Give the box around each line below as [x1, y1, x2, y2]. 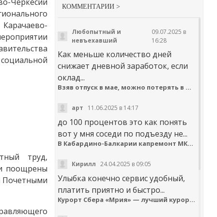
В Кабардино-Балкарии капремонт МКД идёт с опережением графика [187, 139, 193, 148]
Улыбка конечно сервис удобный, [58, 172, 185, 184]
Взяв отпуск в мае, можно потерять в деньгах [186, 82, 191, 92]
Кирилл [72, 159, 96, 168]
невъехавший [72, 36, 117, 45]
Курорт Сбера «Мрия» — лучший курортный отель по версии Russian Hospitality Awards [189, 195, 195, 204]
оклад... [58, 72, 85, 83]
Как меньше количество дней [58, 48, 171, 60]
